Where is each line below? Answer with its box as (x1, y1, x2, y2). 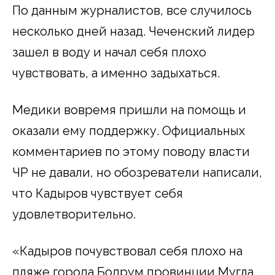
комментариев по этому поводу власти (12, 144, 250, 159)
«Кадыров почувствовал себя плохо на (12, 243, 242, 258)
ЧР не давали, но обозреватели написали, (12, 165, 262, 180)
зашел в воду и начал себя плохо (12, 44, 206, 60)
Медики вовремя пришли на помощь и (12, 102, 246, 117)
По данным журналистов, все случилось (12, 2, 252, 18)
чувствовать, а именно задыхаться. (12, 65, 220, 80)
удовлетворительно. (12, 206, 136, 222)
